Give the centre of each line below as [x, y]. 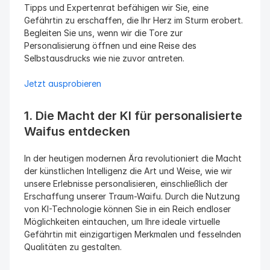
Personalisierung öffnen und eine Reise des [110, 46]
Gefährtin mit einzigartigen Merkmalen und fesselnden [133, 234]
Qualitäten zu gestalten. [73, 247]
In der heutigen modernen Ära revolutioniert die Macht [133, 158]
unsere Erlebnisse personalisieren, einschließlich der [126, 184]
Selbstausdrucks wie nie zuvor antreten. [104, 58]
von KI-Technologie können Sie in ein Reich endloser [127, 209]
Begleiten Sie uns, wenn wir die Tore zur [103, 33]
